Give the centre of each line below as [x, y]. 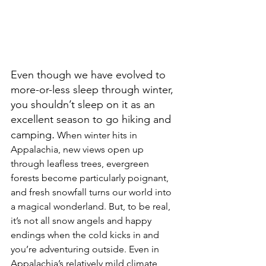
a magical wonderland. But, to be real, [92, 206]
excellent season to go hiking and [92, 119]
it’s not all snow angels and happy [82, 220]
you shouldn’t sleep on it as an [84, 104]
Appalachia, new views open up [78, 149]
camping [31, 134]
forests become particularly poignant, [91, 178]
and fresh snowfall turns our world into [92, 192]
